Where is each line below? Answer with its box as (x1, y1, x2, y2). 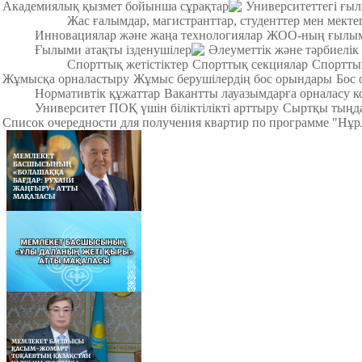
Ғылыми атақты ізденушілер (35, 42, 192, 57)
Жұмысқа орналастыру (2, 71, 129, 86)
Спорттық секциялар (192, 57, 308, 71)
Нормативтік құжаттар (35, 86, 160, 100)
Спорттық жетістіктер (67, 57, 188, 71)
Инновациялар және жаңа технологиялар (35, 27, 263, 42)
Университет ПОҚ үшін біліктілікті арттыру (35, 100, 279, 115)
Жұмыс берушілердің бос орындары (133, 71, 332, 86)
